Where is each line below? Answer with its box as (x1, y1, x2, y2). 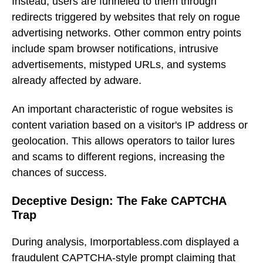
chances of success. (12, 166, 107, 178)
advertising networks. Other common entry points (12, 27, 241, 39)
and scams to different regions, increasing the (12, 150, 225, 163)
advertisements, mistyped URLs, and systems (12, 59, 226, 71)
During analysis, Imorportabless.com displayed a (12, 236, 239, 248)
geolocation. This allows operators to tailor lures (12, 134, 235, 147)
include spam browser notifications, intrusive (12, 43, 218, 55)
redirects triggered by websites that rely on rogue (12, 11, 240, 23)
